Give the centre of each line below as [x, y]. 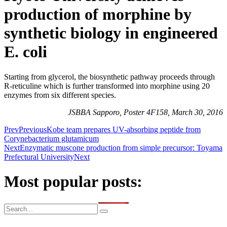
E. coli [26, 52]
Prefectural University [39, 157]
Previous [33, 129]
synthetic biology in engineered [111, 33]
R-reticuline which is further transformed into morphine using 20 [107, 86]
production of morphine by [98, 14]
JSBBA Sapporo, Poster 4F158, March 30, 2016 [145, 112]
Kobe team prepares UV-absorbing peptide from [124, 129]
